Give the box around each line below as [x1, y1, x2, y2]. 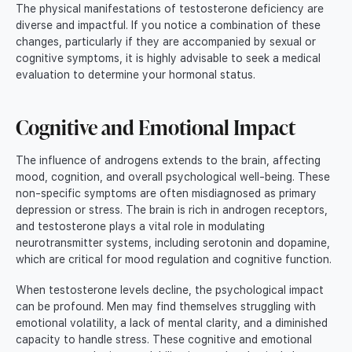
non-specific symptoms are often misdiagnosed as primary [16, 187, 317, 200]
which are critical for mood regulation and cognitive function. [16, 253, 332, 266]
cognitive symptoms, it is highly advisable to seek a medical [16, 52, 321, 65]
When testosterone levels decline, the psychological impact [16, 284, 324, 297]
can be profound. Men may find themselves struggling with [16, 300, 316, 313]
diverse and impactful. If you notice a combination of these [16, 19, 321, 32]
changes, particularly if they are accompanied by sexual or [16, 35, 316, 49]
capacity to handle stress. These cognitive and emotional [16, 333, 312, 346]
